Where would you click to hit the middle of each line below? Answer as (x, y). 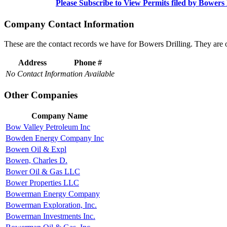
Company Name (60, 116)
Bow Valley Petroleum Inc (48, 127)
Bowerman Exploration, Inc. (51, 205)
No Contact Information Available (60, 73)
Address (32, 62)
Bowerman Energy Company (53, 194)
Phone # (88, 62)
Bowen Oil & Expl (36, 149)
